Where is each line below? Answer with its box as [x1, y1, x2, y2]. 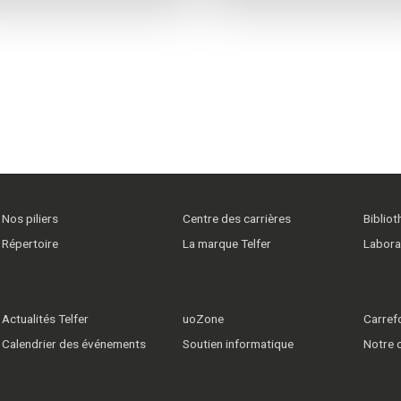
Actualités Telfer [2, 311, 89, 327]
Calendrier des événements [2, 337, 146, 352]
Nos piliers [2, 211, 58, 226]
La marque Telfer [182, 236, 271, 252]
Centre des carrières [182, 211, 291, 226]
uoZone [182, 311, 224, 327]
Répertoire [2, 236, 58, 252]
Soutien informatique [182, 337, 294, 352]
